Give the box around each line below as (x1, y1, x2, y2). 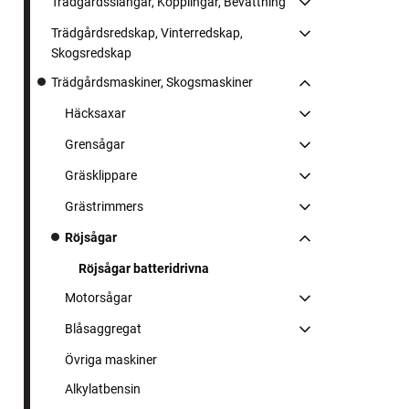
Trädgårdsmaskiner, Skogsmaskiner (51, 75, 253, 90)
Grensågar (65, 137, 125, 152)
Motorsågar (65, 290, 132, 306)
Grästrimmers (65, 199, 143, 215)
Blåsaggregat (65, 321, 142, 337)
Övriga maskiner (65, 352, 157, 368)
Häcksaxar (65, 106, 126, 121)
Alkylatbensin (65, 382, 141, 397)
